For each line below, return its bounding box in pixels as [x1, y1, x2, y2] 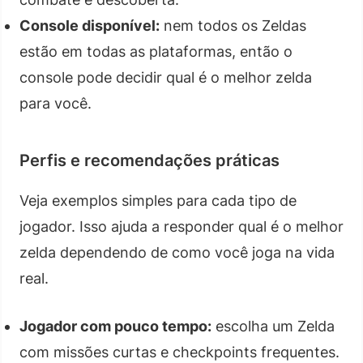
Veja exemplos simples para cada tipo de [19, 191, 297, 209]
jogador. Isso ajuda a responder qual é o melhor [19, 217, 344, 235]
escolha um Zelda [211, 317, 335, 335]
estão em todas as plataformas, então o [19, 42, 293, 60]
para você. [19, 94, 92, 112]
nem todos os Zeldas [160, 16, 306, 34]
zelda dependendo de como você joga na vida [19, 243, 335, 261]
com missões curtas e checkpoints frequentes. [19, 343, 340, 361]
